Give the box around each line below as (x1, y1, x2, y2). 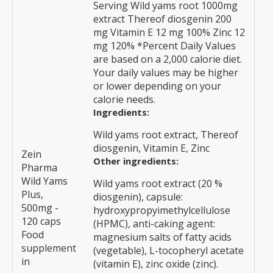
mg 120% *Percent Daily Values (93, 39, 236, 52)
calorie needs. (93, 93, 155, 106)
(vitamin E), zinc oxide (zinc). (93, 257, 218, 271)
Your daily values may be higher (93, 66, 238, 79)
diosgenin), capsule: (93, 190, 183, 204)
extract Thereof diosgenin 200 (93, 12, 232, 26)
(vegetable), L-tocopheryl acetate (93, 244, 244, 257)
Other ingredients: (93, 155, 179, 167)
